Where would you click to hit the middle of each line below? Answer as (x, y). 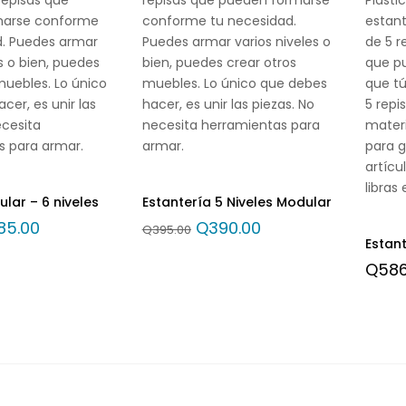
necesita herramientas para (231, 125)
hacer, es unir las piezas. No (228, 104)
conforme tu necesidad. (219, 20)
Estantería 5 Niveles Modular (237, 202)
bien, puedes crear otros (219, 62)
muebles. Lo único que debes (234, 83)
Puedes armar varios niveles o (236, 41)
